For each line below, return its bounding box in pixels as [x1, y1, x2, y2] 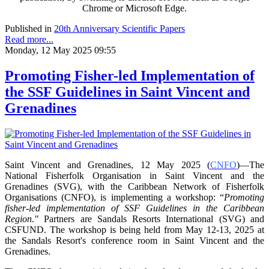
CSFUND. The [5, 225, 68, 235]
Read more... [5, 34, 53, 45]
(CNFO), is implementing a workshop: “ [61, 192, 225, 203]
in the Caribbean [193, 203, 264, 214]
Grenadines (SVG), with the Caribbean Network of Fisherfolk [5, 181, 264, 192]
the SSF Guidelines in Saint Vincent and [5, 84, 250, 100]
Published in [5, 23, 52, 34]
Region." [5, 214, 38, 225]
